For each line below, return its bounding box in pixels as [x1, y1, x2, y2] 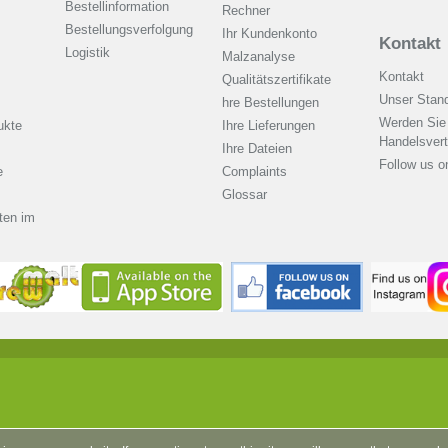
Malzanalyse [221, 49, 295, 65]
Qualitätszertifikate [221, 72, 331, 88]
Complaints [221, 164, 287, 180]
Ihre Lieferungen [221, 118, 315, 134]
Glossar [221, 187, 267, 203]
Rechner [221, 3, 270, 19]
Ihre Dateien [221, 141, 292, 157]
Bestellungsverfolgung [64, 22, 193, 38]
